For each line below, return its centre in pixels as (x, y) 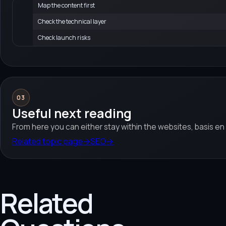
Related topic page (48, 141)
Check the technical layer (72, 21)
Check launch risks (64, 37)
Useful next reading (72, 113)
